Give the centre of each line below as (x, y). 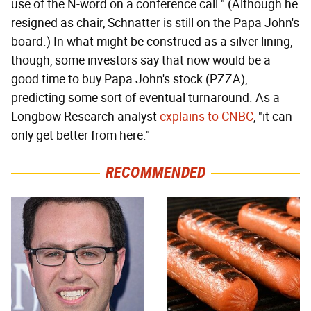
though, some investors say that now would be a (141, 61)
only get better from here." (81, 136)
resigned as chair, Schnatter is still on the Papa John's (155, 23)
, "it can (273, 117)
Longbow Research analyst (85, 117)
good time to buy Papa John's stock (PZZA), (129, 79)
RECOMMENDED (155, 173)
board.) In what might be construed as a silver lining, (152, 42)
